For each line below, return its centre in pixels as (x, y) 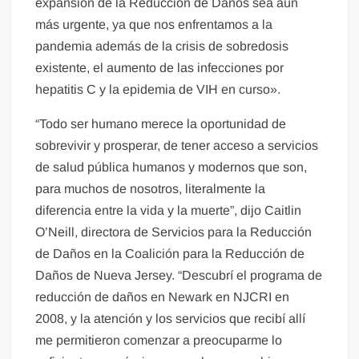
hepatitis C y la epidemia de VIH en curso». (158, 90)
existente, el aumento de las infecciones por (160, 68)
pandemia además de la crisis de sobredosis (162, 46)
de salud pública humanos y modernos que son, (171, 167)
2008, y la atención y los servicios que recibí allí (171, 319)
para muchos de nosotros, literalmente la (151, 189)
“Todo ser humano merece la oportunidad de (161, 124)
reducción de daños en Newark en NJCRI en (163, 297)
